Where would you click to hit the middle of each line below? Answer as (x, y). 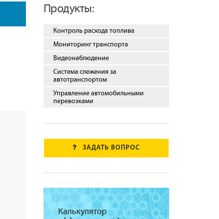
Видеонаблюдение (81, 58)
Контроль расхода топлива (94, 31)
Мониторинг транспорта (90, 44)
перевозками (73, 101)
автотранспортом (80, 80)
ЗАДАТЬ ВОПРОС (111, 148)
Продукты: (68, 9)
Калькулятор (82, 212)
